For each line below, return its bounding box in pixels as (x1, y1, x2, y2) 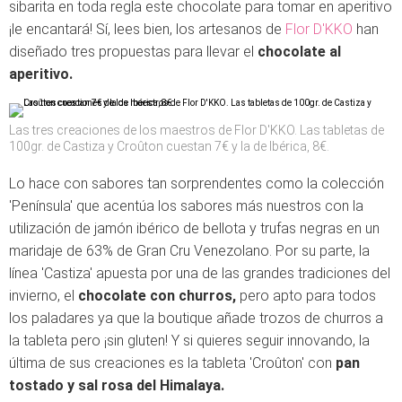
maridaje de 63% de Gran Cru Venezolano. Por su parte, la (9, 242, 370, 259)
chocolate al (258, 43, 341, 60)
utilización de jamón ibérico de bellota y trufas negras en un (9, 220, 380, 237)
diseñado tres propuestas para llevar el (9, 43, 258, 60)
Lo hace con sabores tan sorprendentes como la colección (9, 175, 384, 192)
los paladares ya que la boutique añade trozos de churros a (9, 310, 383, 327)
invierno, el (9, 287, 78, 304)
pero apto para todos (240, 287, 376, 304)
